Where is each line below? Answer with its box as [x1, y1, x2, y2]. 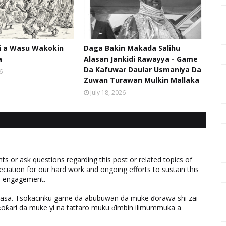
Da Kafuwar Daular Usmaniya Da [83, 65, 201, 74]
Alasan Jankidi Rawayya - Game [83, 54, 198, 64]
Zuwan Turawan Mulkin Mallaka [83, 75, 199, 85]
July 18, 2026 [90, 88, 126, 97]
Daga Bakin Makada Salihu [83, 43, 180, 53]
